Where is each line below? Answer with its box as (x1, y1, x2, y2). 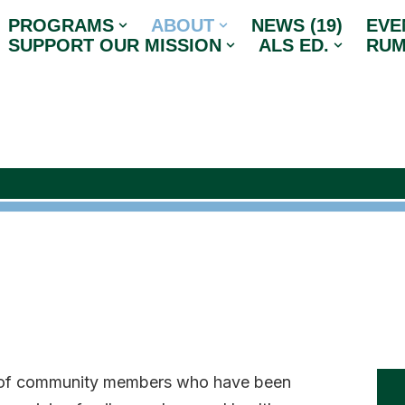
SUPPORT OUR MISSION (8, 35, 221, 56)
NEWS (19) (250, 15, 343, 36)
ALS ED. (258, 35, 329, 56)
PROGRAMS (8, 15, 114, 36)
